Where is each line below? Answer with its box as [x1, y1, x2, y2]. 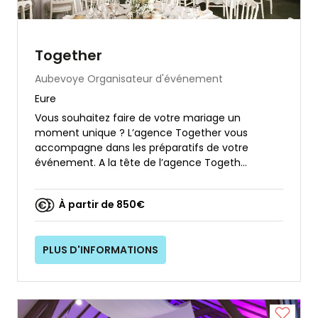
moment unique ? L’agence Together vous [35, 125, 248, 140]
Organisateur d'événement [87, 71, 223, 86]
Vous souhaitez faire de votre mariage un [35, 110, 241, 125]
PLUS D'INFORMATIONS [43, 242, 159, 257]
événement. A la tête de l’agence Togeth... [35, 155, 247, 170]
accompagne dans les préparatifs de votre [35, 140, 248, 155]
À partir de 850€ [59, 197, 145, 212]
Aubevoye [35, 71, 84, 86]
